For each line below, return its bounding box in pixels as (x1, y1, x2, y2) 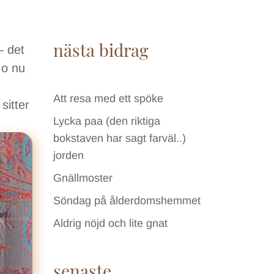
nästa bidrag (53, 38, 149, 61)
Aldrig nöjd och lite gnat (53, 217, 168, 229)
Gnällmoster (53, 171, 113, 184)
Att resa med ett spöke (53, 92, 164, 105)
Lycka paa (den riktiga (53, 114, 161, 127)
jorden (53, 149, 84, 161)
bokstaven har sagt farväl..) (53, 131, 187, 144)
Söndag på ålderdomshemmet (53, 194, 201, 207)
